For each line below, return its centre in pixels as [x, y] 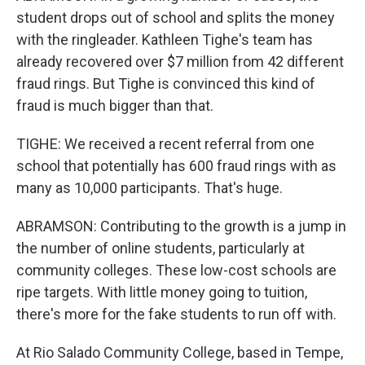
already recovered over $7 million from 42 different [180, 62]
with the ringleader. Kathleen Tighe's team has [165, 40]
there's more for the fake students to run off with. [176, 314]
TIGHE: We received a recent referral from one [165, 144]
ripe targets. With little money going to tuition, [162, 292]
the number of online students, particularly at [161, 248]
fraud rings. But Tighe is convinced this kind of [166, 84]
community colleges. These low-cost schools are [176, 270]
